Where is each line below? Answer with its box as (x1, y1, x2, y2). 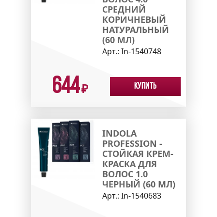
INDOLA (102, 127, 137, 139)
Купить (134, 81, 156, 91)
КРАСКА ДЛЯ (102, 157, 157, 170)
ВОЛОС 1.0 (102, 168, 148, 180)
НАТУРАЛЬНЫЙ (102, 23, 169, 35)
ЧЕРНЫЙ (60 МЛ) (102, 178, 175, 190)
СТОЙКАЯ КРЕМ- (102, 147, 173, 159)
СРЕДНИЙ (102, 3, 146, 15)
